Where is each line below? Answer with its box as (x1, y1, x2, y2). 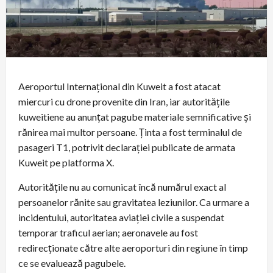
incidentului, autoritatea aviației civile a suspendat (18, 211, 224, 223)
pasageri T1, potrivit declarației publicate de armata (18, 141, 235, 153)
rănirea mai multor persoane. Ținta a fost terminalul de (18, 126, 242, 138)
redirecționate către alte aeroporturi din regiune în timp (18, 241, 248, 253)
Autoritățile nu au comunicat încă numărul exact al (18, 180, 226, 193)
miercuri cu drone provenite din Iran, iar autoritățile (18, 95, 230, 107)
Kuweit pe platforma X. (18, 156, 114, 168)
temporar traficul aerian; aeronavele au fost (18, 226, 198, 238)
